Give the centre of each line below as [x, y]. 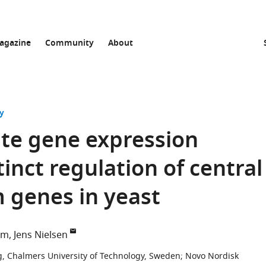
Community [69, 44]
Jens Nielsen [41, 235]
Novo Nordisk [212, 256]
